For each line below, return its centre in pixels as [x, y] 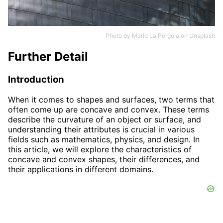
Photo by [119, 36]
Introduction [36, 79]
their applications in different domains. [81, 169]
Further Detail [48, 57]
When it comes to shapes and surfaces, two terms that [111, 99]
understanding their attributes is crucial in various [101, 129]
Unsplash [202, 36]
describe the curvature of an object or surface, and [105, 119]
